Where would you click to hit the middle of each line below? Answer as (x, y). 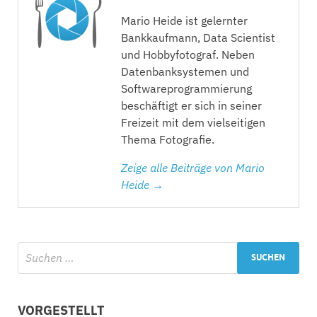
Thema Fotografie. (168, 139)
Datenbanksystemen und (185, 71)
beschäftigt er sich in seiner (191, 105)
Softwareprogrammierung (186, 88)
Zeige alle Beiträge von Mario (193, 167)
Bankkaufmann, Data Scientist (198, 37)
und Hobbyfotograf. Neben (188, 54)
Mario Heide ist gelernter (184, 20)
